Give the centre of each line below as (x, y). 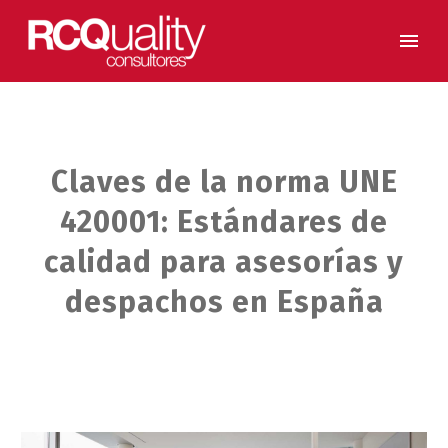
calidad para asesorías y (224, 262)
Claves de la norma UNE (224, 182)
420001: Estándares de (224, 222)
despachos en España (224, 302)
